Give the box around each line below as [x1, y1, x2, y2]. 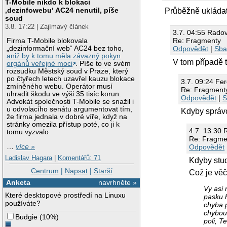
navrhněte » [98, 178, 137, 186]
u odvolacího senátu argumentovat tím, [7, 105, 133, 113]
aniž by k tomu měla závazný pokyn [7, 52, 121, 60]
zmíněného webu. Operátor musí [7, 83, 113, 91]
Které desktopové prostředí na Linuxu [5, 191, 126, 199]
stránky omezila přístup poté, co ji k [7, 121, 120, 129]
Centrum [30, 167, 59, 175]
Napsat [64, 167, 88, 175]
